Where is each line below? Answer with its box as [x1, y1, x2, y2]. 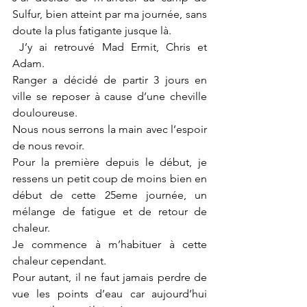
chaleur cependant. [12, 254, 109, 267]
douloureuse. [12, 106, 80, 119]
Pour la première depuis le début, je [12, 156, 207, 169]
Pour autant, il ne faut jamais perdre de [12, 271, 207, 284]
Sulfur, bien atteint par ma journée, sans [12, 8, 207, 21]
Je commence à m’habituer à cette [12, 238, 207, 251]
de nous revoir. [12, 139, 87, 152]
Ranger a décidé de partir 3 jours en [12, 73, 207, 86]
